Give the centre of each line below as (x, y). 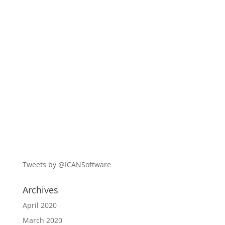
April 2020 (39, 205)
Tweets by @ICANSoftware (67, 164)
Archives (40, 190)
